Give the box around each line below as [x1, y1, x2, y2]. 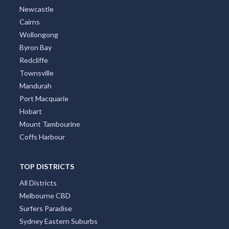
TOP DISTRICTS [19, 162, 74, 171]
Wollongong [19, 30, 58, 39]
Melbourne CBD [19, 191, 71, 200]
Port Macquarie [19, 94, 68, 103]
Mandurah [19, 81, 52, 90]
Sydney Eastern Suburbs [19, 217, 98, 226]
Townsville [19, 68, 54, 78]
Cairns [19, 17, 40, 27]
